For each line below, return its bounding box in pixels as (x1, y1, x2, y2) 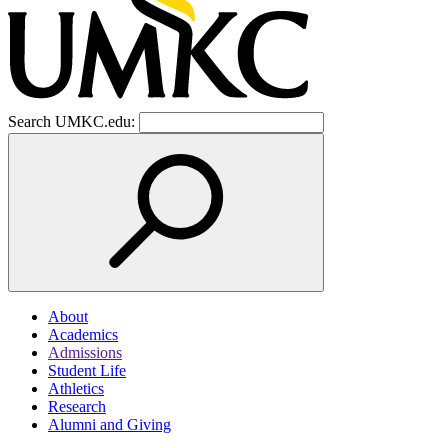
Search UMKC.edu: (8, 113, 135, 130)
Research (48, 398, 106, 415)
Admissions (48, 344, 122, 361)
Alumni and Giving (48, 416, 171, 433)
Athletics (48, 380, 104, 397)
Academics (48, 326, 118, 343)
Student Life (48, 362, 126, 379)
